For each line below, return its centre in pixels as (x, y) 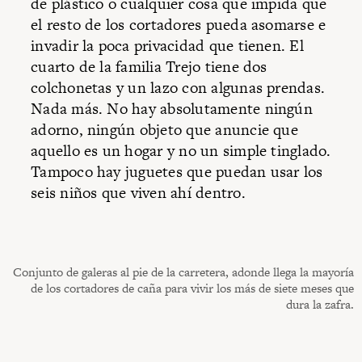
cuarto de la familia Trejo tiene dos (149, 66)
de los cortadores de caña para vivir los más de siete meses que (192, 288)
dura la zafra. (320, 304)
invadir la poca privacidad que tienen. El (167, 45)
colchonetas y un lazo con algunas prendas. (178, 87)
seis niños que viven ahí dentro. (138, 192)
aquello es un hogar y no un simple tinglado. (181, 150)
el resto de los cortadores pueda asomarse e (179, 24)
